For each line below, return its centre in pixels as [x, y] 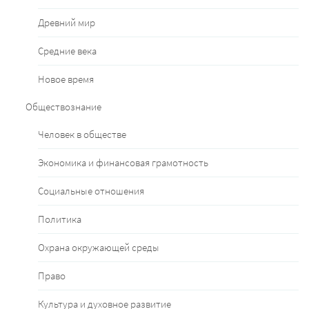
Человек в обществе [82, 134]
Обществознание [63, 107]
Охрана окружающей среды [99, 248]
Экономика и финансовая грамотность [123, 163]
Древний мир [67, 23]
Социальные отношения [91, 191]
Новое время [66, 79]
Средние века [67, 51]
